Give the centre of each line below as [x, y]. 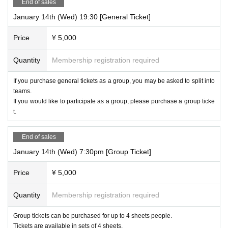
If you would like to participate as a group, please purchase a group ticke [114, 101]
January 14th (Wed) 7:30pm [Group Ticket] [82, 151]
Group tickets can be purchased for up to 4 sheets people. [93, 216]
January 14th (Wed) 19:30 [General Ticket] [82, 17]
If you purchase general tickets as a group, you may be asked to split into [114, 81]
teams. [22, 91]
